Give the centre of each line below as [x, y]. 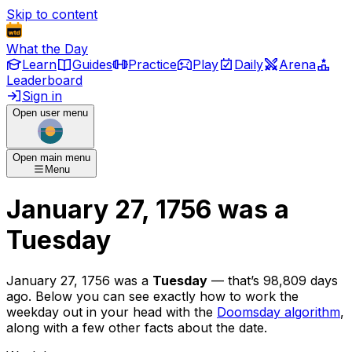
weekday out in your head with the [110, 312]
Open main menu [51, 158]
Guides [92, 64]
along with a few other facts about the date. [137, 327]
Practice [152, 64]
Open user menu [50, 113]
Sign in [42, 96]
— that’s [233, 280]
